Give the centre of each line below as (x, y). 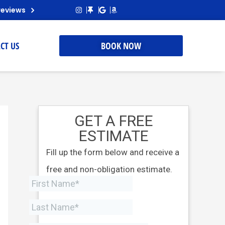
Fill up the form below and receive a (113, 152)
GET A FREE (114, 121)
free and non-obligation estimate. (109, 169)
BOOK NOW (121, 45)
